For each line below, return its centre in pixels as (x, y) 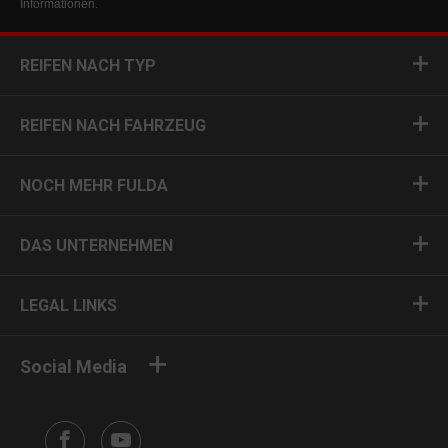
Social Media (73, 366)
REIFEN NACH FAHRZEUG (113, 125)
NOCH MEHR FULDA (94, 185)
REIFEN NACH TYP (88, 65)
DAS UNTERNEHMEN (96, 245)
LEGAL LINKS (68, 305)
